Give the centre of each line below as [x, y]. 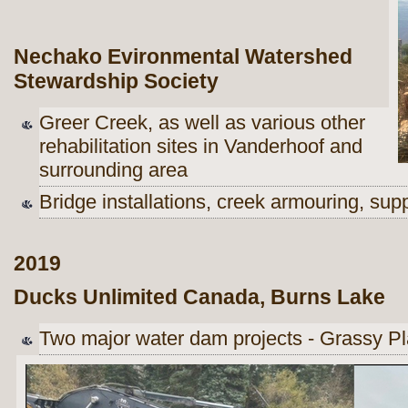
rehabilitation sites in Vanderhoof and [201, 146]
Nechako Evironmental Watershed [183, 56]
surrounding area [113, 169]
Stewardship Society [116, 81]
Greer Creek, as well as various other [202, 122]
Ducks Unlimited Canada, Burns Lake [199, 296]
